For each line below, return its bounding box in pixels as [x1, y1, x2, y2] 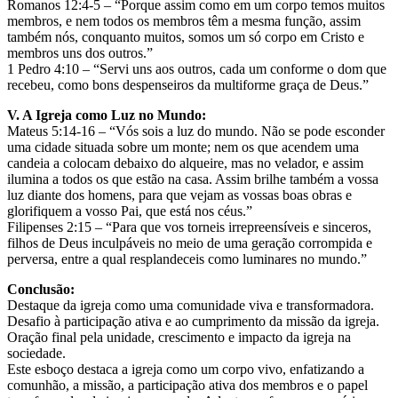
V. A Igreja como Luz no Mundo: [7, 107, 206, 123]
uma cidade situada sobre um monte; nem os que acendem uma [7, 139, 359, 155]
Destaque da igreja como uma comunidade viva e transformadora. [7, 297, 374, 313]
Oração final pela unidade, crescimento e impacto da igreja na [7, 329, 351, 345]
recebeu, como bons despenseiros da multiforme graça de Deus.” [7, 76, 369, 92]
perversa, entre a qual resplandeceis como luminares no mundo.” [7, 251, 367, 267]
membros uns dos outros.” [7, 44, 153, 60]
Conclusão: [7, 281, 75, 297]
